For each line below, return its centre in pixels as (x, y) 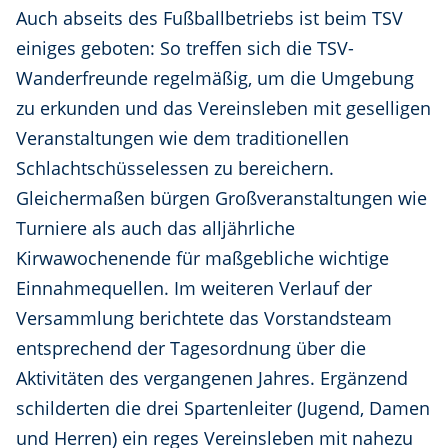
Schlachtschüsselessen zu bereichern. (175, 168)
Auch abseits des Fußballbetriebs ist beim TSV (209, 18)
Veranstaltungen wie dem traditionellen (182, 138)
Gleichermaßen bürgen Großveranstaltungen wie (221, 198)
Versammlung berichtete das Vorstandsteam (204, 318)
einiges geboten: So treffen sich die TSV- (185, 48)
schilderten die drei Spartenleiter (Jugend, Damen (223, 408)
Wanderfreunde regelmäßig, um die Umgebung (215, 78)
